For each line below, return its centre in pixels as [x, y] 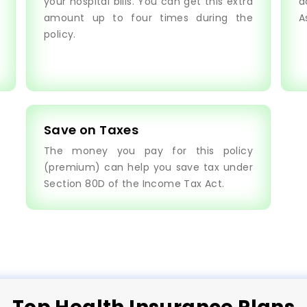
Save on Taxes [91, 130]
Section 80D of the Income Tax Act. [134, 184]
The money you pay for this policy [148, 151]
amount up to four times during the [148, 18]
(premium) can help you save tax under [148, 167]
